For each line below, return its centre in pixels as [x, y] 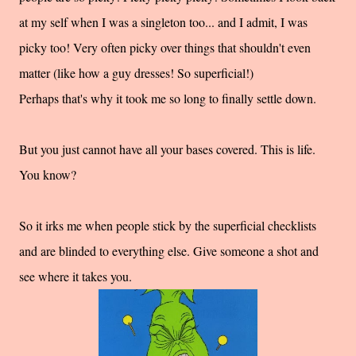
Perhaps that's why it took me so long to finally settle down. [168, 99]
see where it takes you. [75, 277]
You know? [48, 175]
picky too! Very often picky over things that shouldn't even [165, 48]
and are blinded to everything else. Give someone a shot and [169, 251]
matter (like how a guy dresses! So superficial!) [136, 73]
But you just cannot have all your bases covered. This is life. [167, 149]
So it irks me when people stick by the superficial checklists [168, 226]
